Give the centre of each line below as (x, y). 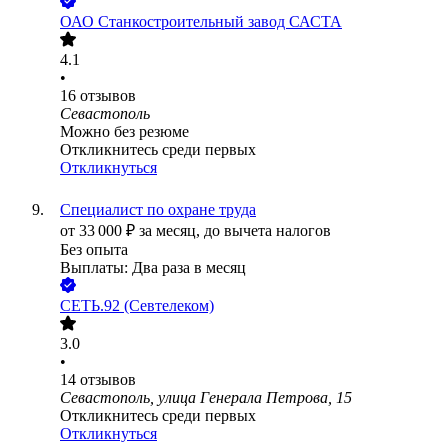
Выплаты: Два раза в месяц (153, 268)
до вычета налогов (267, 231)
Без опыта (94, 250)
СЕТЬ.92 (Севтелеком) (137, 306)
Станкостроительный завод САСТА (220, 22)
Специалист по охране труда (158, 210)
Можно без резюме (124, 132)
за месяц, (171, 231)
